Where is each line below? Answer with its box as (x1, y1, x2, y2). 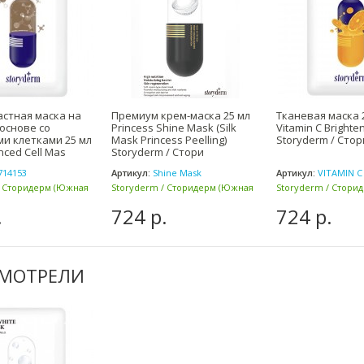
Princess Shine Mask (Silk (111, 120, 236, 135)
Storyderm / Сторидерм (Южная (111, 181, 253, 193)
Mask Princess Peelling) (111, 132, 227, 147)
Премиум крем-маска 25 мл (111, 108, 250, 123)
